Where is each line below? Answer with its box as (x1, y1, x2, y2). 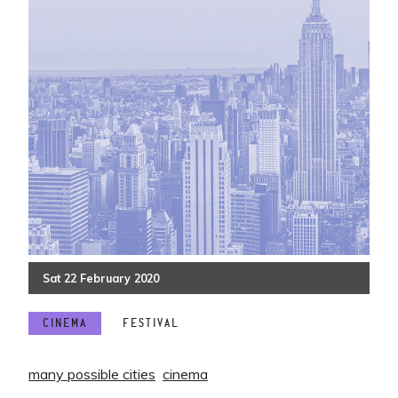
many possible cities (28, 365, 155, 383)
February (80, 271, 131, 285)
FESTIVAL (123, 317, 179, 330)
